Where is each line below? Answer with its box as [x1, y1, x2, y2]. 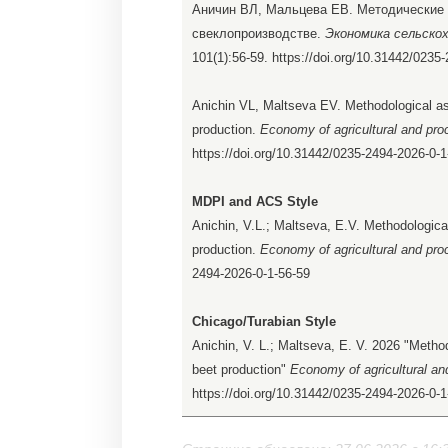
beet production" [192, 362, 290, 378]
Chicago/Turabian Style [192, 314, 336, 330]
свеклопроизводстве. [192, 26, 325, 42]
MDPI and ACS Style [192, 194, 318, 210]
